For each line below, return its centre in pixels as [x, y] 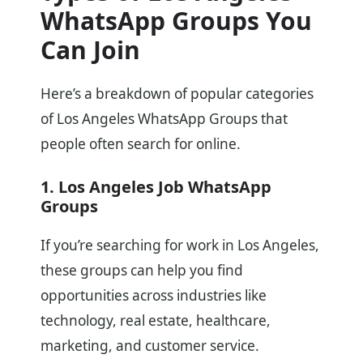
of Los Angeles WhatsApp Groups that [164, 119]
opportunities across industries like [154, 296]
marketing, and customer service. [150, 346]
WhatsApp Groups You [176, 21]
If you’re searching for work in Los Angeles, [180, 246]
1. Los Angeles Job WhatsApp [156, 187]
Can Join [90, 50]
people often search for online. [141, 144]
